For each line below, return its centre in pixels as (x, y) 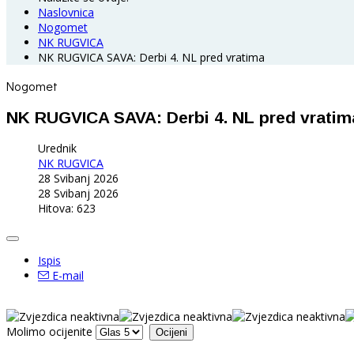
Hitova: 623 (67, 208)
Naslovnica (66, 12)
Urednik (57, 148)
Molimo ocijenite (49, 331)
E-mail (66, 275)
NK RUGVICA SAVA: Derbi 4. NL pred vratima (151, 57)
